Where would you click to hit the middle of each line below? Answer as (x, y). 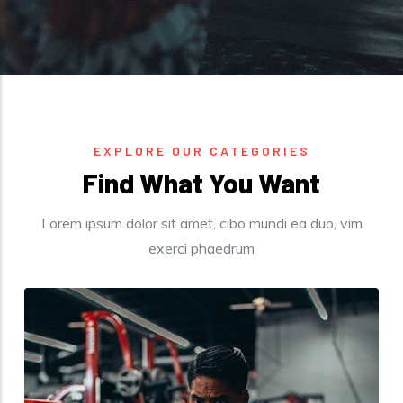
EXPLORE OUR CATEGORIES (201, 151)
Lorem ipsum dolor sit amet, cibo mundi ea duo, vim (201, 224)
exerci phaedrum (201, 249)
